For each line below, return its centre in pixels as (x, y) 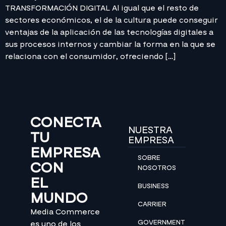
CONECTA (66, 122)
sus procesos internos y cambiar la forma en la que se (110, 44)
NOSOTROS (157, 168)
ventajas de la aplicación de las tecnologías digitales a (109, 32)
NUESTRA (150, 130)
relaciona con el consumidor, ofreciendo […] (90, 56)
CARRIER (152, 204)
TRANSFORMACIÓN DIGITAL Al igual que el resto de (102, 8)
